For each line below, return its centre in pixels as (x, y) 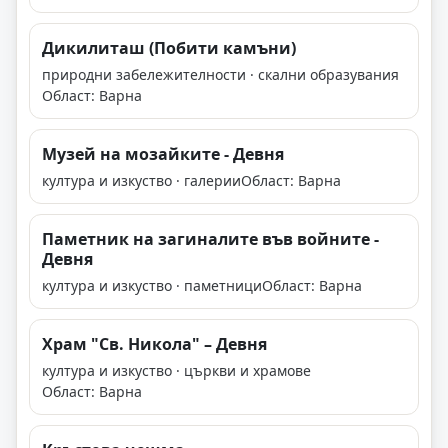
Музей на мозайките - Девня (163, 154)
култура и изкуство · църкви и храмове (176, 371)
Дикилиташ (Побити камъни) (169, 48)
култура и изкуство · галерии (141, 181)
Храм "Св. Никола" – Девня (154, 344)
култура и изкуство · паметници (152, 286)
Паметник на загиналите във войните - (210, 239)
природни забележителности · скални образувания (220, 75)
